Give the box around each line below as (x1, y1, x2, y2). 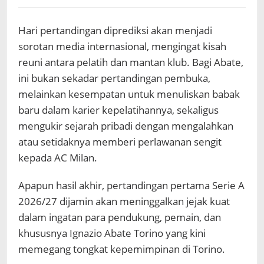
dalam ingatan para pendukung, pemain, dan (18, 210, 221, 224)
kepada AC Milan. (18, 151, 97, 164)
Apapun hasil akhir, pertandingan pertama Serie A (18, 179, 245, 192)
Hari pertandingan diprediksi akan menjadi (18, 24, 212, 37)
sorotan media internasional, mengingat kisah (18, 39, 226, 53)
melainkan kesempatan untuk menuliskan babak (18, 87, 240, 101)
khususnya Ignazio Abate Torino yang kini (18, 226, 206, 240)
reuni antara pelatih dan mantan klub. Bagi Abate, (18, 55, 243, 69)
